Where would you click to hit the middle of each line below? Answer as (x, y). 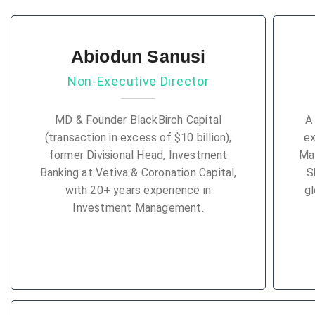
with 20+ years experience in (138, 190)
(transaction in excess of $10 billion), (138, 137)
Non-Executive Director (138, 81)
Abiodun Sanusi (138, 56)
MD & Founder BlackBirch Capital (139, 120)
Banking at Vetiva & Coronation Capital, (138, 173)
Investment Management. (138, 208)
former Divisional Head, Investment (138, 155)
